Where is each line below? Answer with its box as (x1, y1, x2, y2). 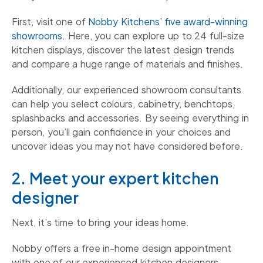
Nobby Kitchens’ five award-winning (88, 15, 248, 28)
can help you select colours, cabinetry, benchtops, (12, 97, 235, 110)
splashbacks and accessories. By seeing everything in (12, 112, 249, 124)
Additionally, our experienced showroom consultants (12, 83, 242, 96)
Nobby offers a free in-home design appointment (12, 242, 231, 255)
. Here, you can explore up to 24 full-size (62, 29, 244, 42)
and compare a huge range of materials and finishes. (12, 58, 243, 70)
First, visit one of (12, 15, 89, 28)
